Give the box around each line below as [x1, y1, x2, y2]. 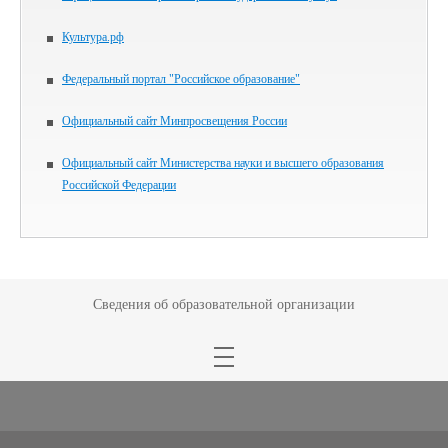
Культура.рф [62, 30, 124, 45]
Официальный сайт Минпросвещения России [62, 114, 287, 129]
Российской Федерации [62, 178, 176, 193]
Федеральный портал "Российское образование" [62, 72, 300, 87]
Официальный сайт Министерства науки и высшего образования [62, 156, 384, 171]
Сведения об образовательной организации [93, 297, 355, 313]
